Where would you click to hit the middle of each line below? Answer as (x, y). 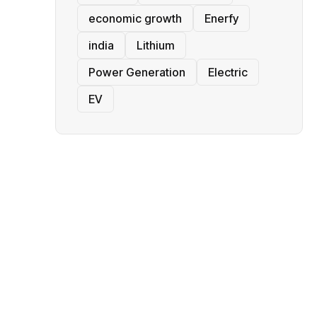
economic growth (135, 19)
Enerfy (221, 19)
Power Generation (137, 73)
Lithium (156, 46)
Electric (228, 73)
